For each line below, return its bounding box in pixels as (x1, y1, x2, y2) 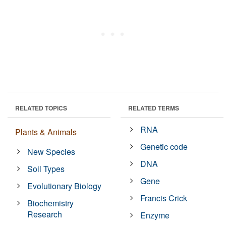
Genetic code (140, 141, 188, 153)
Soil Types (27, 163, 65, 175)
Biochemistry (27, 197, 74, 209)
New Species (27, 146, 76, 158)
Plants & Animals (15, 126, 77, 138)
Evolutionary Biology (27, 180, 102, 192)
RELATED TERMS (128, 103, 179, 113)
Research (27, 208, 63, 220)
